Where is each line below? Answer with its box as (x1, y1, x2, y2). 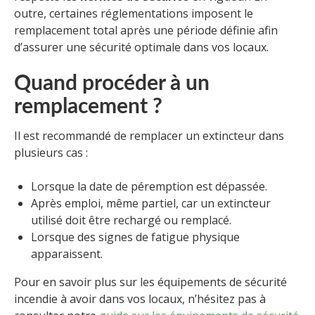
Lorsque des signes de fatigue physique (31, 229, 240, 245)
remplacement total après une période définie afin (14, 22, 278, 39)
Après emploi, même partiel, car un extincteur (31, 195, 271, 212)
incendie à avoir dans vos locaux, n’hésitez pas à (14, 291, 266, 307)
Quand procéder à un (14, 73, 210, 95)
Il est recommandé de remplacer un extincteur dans (14, 128, 284, 144)
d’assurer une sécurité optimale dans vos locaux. (14, 39, 269, 56)
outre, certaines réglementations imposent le (14, 6, 253, 22)
